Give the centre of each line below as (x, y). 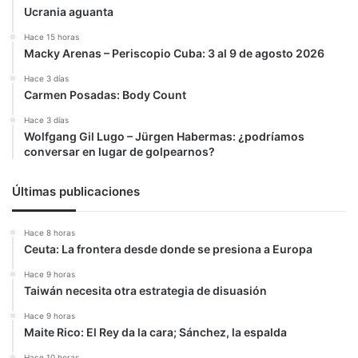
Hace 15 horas (52, 36)
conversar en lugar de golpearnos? (119, 151)
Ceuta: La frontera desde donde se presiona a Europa (168, 249)
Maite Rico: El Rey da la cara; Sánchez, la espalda (155, 332)
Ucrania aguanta (69, 11)
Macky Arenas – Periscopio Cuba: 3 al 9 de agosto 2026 (174, 53)
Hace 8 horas (50, 232)
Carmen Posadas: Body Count (105, 94)
